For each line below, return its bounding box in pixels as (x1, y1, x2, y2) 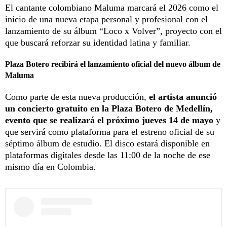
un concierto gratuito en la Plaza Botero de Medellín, (5, 103, 213, 113)
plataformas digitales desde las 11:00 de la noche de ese (5, 149, 210, 160)
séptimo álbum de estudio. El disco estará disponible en (5, 138, 210, 148)
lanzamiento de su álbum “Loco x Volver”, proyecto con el (5, 25, 222, 36)
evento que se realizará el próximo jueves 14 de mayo (5, 115, 213, 125)
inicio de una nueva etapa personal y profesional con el (5, 14, 208, 24)
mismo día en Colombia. (5, 161, 96, 172)
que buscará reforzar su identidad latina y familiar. (5, 37, 191, 48)
